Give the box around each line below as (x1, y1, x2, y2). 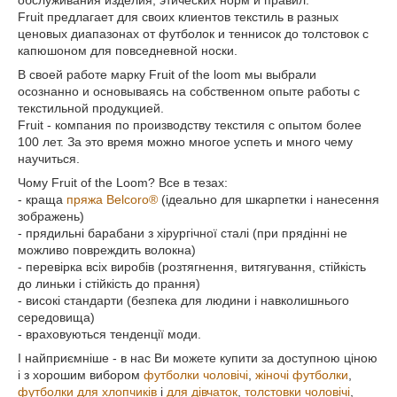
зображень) (18, 209, 84, 223)
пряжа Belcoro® (66, 192, 158, 206)
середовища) (18, 310, 95, 324)
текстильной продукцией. (18, 101, 164, 115)
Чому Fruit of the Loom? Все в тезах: (18, 175, 228, 190)
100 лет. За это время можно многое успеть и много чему (18, 135, 353, 149)
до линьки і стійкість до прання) (18, 276, 200, 291)
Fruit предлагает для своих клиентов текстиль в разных (18, 10, 339, 24)
